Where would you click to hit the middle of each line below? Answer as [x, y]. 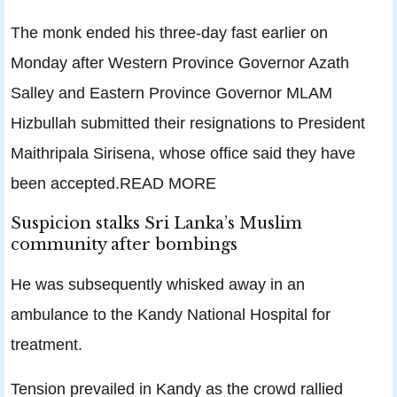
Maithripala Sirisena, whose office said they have [183, 153]
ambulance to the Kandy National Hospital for [171, 315]
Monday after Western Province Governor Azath [180, 63]
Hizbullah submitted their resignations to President [188, 123]
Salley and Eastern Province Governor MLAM [171, 93]
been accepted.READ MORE [113, 183]
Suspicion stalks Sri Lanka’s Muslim [156, 224]
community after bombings [124, 245]
